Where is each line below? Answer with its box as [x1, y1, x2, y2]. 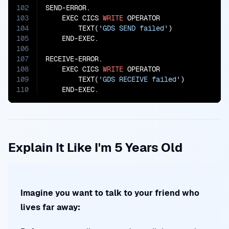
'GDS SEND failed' [99, 24, 168, 33]
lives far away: [20, 202, 80, 213]
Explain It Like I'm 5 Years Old [8, 140, 182, 155]
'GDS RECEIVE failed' [99, 75, 180, 84]
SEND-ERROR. [45, 3, 90, 12]
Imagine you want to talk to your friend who [20, 188, 199, 198]
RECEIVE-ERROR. [45, 54, 103, 63]
